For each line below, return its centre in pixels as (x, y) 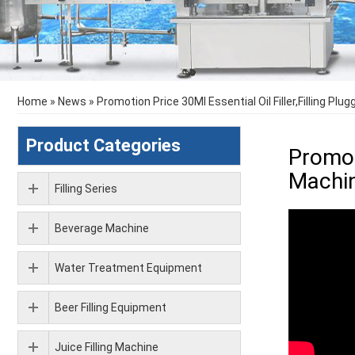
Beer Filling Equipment (111, 307)
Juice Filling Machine (107, 347)
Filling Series (86, 189)
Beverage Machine (102, 228)
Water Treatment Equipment (128, 268)
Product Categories (103, 145)
